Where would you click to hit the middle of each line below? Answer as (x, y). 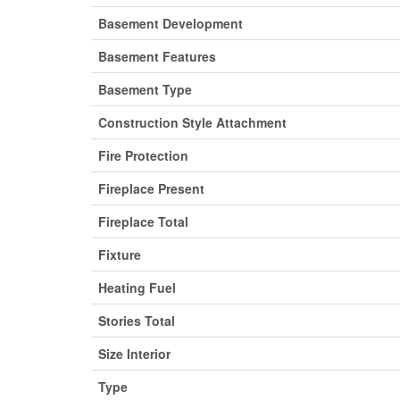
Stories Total (137, 321)
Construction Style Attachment (192, 123)
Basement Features (157, 57)
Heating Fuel (137, 288)
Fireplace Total (143, 222)
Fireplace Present (151, 189)
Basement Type (145, 90)
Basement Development (171, 24)
